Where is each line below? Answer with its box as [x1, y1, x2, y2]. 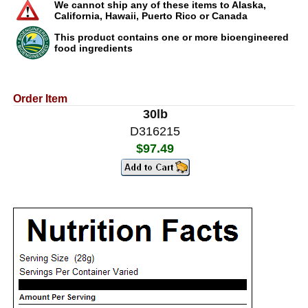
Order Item [12, 93, 67, 105]
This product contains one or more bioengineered [54, 32, 289, 43]
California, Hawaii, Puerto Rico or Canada [54, 10, 247, 22]
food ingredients [54, 43, 133, 54]
